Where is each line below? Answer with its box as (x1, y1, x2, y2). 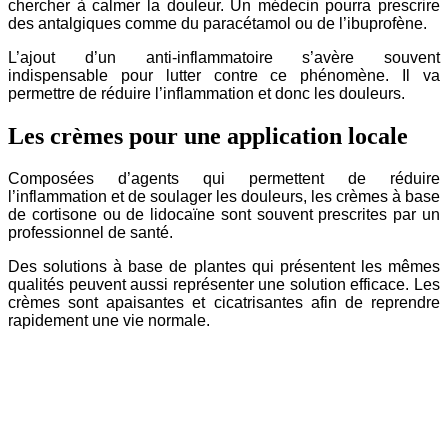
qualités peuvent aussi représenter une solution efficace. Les (8, 275, 440, 293)
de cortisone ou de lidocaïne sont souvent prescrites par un (8, 205, 440, 223)
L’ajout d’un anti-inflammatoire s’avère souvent (8, 48, 440, 66)
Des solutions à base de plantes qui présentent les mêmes (8, 257, 440, 275)
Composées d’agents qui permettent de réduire (8, 169, 440, 187)
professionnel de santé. (8, 223, 173, 241)
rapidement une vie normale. (8, 311, 210, 329)
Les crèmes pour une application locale (8, 122, 408, 149)
